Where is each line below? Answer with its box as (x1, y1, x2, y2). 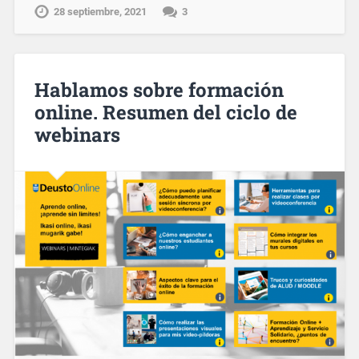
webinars (34, 121, 120, 147)
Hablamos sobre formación (34, 76, 284, 103)
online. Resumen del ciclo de (34, 99, 297, 125)
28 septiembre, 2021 (53, 5, 147, 18)
